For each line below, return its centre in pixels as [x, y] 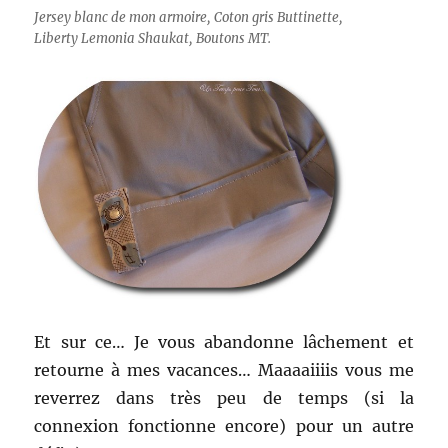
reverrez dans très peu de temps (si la [224, 398]
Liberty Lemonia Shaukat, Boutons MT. [153, 39]
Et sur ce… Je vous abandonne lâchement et [224, 342]
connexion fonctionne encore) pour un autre [224, 426]
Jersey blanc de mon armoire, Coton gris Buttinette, [189, 18]
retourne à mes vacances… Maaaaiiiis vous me [224, 370]
